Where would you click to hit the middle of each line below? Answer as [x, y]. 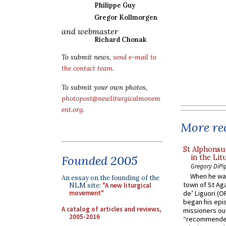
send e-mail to [135, 57]
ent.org [72, 110]
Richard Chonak [120, 40]
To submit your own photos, [104, 88]
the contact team [87, 68]
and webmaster [90, 31]
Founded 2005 [100, 161]
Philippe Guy [115, 5]
